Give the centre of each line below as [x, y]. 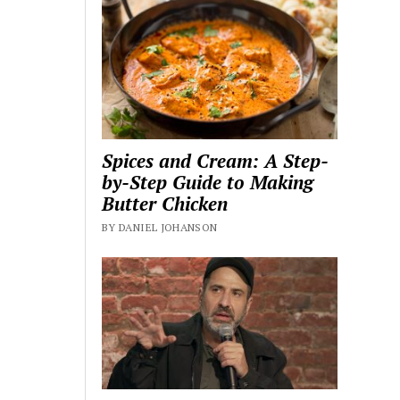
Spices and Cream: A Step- [216, 160]
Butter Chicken [165, 203]
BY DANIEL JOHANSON [160, 227]
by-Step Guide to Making [208, 182]
